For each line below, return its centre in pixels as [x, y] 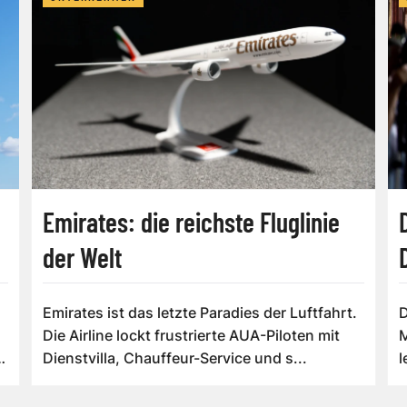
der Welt [82, 258]
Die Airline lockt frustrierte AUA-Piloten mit [191, 336]
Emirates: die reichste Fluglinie [191, 222]
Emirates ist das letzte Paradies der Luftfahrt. [199, 313]
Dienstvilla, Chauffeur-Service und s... [174, 358]
